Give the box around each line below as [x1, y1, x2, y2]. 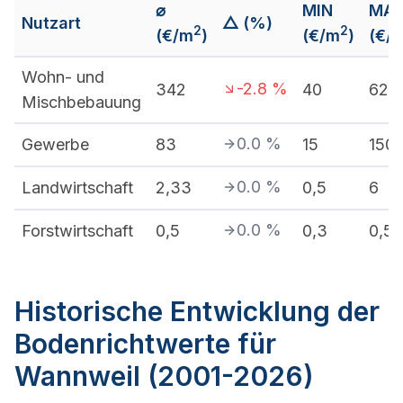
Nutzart [22, 13, 81, 32]
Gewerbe [22, 135, 89, 154]
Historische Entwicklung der [14, 295, 380, 327]
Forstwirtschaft [22, 221, 133, 240]
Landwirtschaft [22, 178, 133, 197]
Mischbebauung [22, 93, 141, 112]
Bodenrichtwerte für [14, 327, 276, 360]
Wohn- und [22, 67, 104, 86]
